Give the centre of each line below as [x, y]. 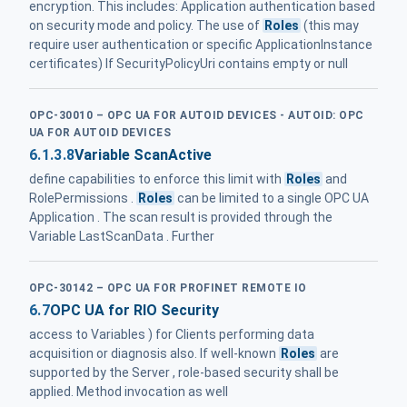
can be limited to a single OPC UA [272, 199]
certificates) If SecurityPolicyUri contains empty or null [189, 63]
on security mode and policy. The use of [146, 25]
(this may [330, 25]
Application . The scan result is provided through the [181, 218]
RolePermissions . [83, 199]
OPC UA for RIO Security [134, 311]
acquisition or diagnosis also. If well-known [154, 354]
